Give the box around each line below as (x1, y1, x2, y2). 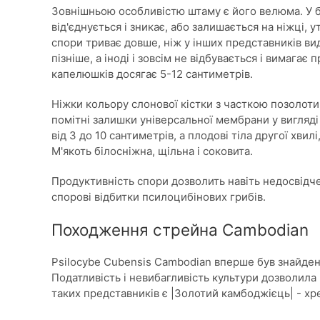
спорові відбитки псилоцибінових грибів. (51, 190, 266, 204)
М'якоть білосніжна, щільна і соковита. (51, 144, 253, 158)
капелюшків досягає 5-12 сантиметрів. (51, 67, 253, 81)
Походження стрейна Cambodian (51, 220, 309, 239)
